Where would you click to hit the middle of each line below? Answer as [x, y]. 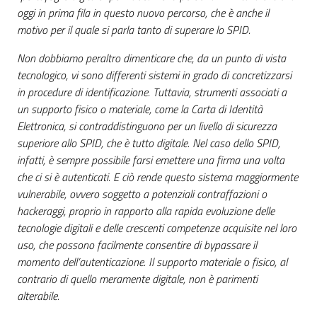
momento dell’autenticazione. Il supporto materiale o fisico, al [152, 262]
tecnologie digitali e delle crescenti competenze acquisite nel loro [157, 228]
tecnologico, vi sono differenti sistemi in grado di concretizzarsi [154, 75]
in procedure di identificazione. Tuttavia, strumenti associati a [152, 92]
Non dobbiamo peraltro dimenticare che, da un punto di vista [151, 58]
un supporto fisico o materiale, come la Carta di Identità [140, 109]
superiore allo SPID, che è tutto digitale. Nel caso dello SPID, [149, 143]
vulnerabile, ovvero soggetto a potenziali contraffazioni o [142, 194]
